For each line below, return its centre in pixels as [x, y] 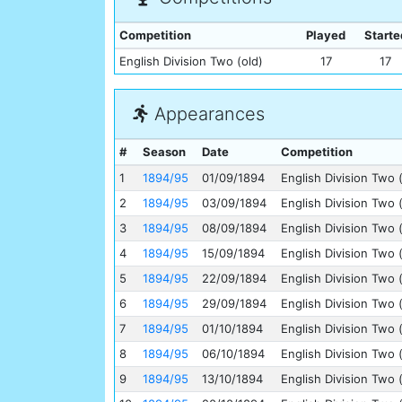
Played [326, 35]
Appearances [207, 114]
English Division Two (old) [191, 61]
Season [164, 152]
